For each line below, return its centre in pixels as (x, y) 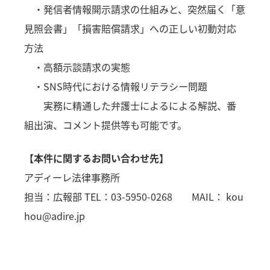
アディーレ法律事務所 (77, 177)
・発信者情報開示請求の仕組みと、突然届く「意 (135, 9)
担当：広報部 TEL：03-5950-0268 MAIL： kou (134, 196)
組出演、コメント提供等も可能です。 (106, 124)
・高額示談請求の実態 (77, 67)
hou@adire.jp (55, 215)
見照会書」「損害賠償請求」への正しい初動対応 (130, 28)
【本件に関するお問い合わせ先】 (97, 158)
